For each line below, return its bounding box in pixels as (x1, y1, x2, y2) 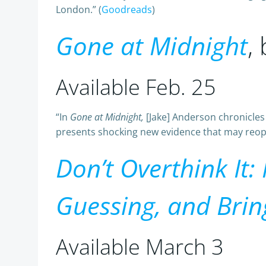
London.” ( (56, 3, 102, 16)
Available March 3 (56, 232, 224, 261)
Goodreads (102, 3, 152, 16)
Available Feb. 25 (56, 72, 216, 102)
